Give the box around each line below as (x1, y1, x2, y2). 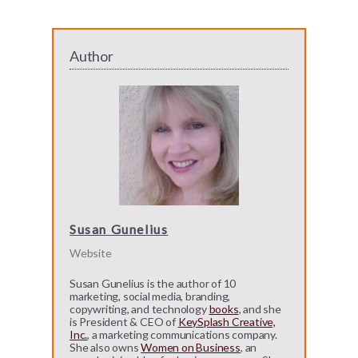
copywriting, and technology (70, 302, 209, 316)
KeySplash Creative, (177, 315, 276, 329)
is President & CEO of (70, 315, 178, 329)
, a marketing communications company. (87, 328, 277, 342)
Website (70, 246, 112, 261)
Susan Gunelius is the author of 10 (70, 276, 237, 291)
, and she (238, 302, 281, 316)
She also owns (70, 340, 141, 355)
